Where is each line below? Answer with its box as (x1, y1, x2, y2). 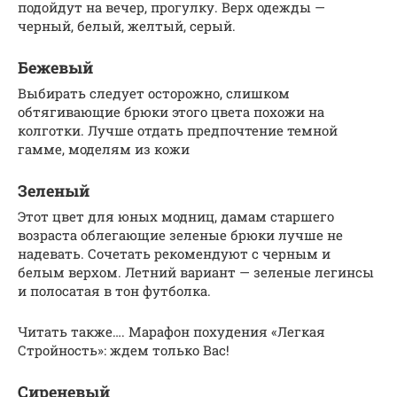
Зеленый (18, 179, 90, 201)
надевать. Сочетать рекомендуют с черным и (18, 244, 331, 262)
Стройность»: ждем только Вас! (18, 340, 230, 359)
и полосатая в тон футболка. (18, 281, 211, 300)
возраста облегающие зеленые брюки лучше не (18, 225, 343, 244)
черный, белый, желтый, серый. (18, 16, 236, 35)
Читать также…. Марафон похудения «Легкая (18, 322, 325, 340)
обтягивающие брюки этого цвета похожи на (18, 102, 324, 121)
